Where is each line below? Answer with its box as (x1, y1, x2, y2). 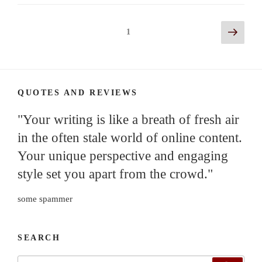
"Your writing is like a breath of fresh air (18, 112, 239, 127)
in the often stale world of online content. (18, 130, 242, 145)
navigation (17, 39, 67, 52)
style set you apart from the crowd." (18, 166, 213, 181)
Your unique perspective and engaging (18, 148, 228, 163)
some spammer (18, 194, 73, 204)
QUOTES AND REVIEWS (18, 88, 138, 97)
